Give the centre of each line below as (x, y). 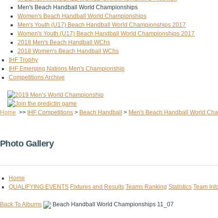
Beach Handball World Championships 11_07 (113, 204)
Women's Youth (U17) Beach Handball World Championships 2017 (106, 34)
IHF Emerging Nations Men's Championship (67, 69)
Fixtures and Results (97, 187)
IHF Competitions (50, 112)
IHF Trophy (23, 60)
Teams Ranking (146, 187)
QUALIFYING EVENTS (39, 187)
